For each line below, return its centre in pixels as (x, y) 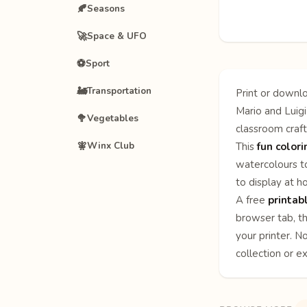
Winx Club (111, 146)
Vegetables (113, 118)
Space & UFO (117, 36)
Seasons (106, 9)
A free (252, 200)
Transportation (119, 91)
